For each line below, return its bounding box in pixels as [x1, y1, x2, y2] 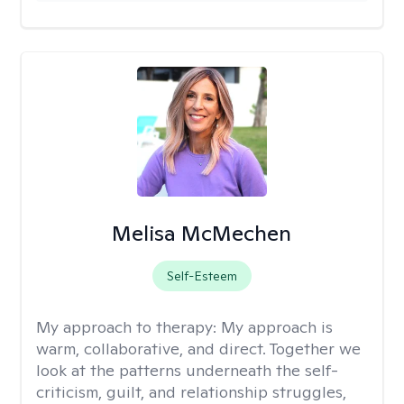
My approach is [221, 317, 333, 337]
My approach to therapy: [36, 317, 221, 337]
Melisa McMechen [112, 219, 292, 247]
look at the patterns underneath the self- [36, 360, 338, 381]
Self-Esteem [166, 268, 237, 284]
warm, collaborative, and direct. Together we [36, 338, 361, 359]
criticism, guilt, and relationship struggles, [36, 381, 346, 402]
